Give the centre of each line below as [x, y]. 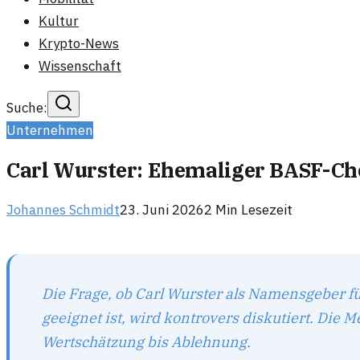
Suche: [27, 108]
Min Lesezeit [252, 210]
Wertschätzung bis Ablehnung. [146, 341]
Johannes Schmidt [63, 210]
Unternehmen [50, 130]
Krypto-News [79, 43]
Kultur [59, 21]
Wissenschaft [80, 66]
